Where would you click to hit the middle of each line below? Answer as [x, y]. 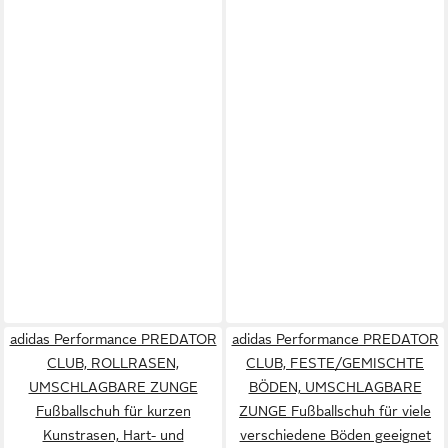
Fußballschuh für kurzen [113, 410]
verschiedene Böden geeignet [335, 434]
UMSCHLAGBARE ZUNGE [113, 386]
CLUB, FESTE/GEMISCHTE [335, 362]
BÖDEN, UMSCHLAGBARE [335, 386]
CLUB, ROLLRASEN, [113, 362]
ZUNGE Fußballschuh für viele [335, 410]
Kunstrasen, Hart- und [113, 434]
